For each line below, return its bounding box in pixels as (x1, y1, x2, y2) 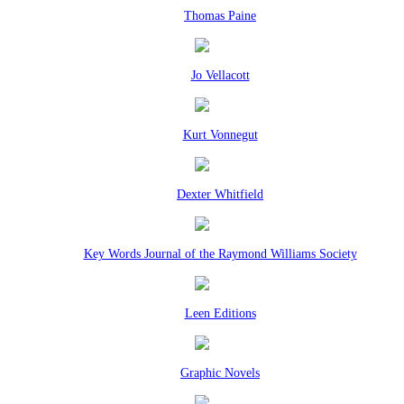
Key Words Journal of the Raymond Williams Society (83, 247, 357, 261)
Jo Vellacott (190, 69, 250, 82)
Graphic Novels (180, 366, 260, 380)
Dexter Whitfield (177, 188, 263, 201)
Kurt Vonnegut (182, 128, 258, 142)
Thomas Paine (184, 9, 256, 23)
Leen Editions (184, 307, 256, 320)
